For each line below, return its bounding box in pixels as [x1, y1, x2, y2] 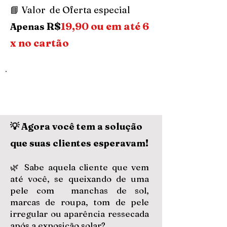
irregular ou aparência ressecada [10, 208, 149, 219]
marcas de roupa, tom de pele [10, 197, 149, 207]
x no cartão [10, 36, 69, 49]
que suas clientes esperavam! [10, 137, 148, 149]
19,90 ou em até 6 [61, 20, 149, 32]
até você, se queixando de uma [10, 173, 149, 184]
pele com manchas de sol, [10, 185, 149, 196]
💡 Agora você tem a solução [10, 121, 142, 132]
